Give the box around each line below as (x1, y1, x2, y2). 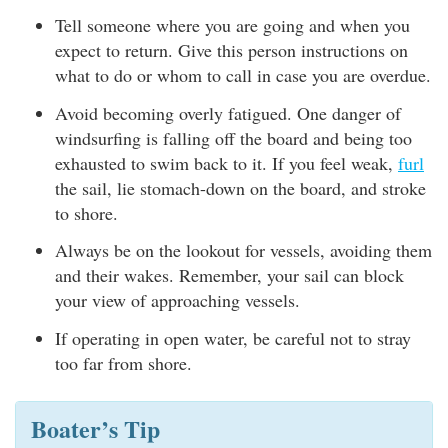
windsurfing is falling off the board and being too (55, 125, 412, 150)
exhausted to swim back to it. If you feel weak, (55, 150, 398, 175)
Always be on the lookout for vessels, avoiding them (55, 238, 432, 262)
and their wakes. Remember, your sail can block (55, 263, 404, 287)
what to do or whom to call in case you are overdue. (55, 63, 431, 87)
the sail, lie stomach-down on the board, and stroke (55, 175, 426, 200)
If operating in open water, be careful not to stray (55, 325, 411, 350)
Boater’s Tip (31, 410, 160, 446)
